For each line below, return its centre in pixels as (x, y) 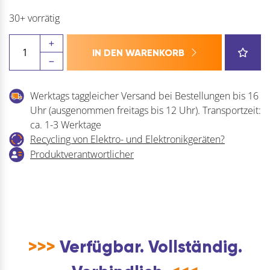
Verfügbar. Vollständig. (149, 247)
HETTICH (27, 41)
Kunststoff (30, 114)
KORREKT (29, 56)
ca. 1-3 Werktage (66, 125)
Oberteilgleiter (40, 70)
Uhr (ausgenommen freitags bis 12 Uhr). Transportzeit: (146, 111)
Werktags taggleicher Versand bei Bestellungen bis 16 (144, 96)
